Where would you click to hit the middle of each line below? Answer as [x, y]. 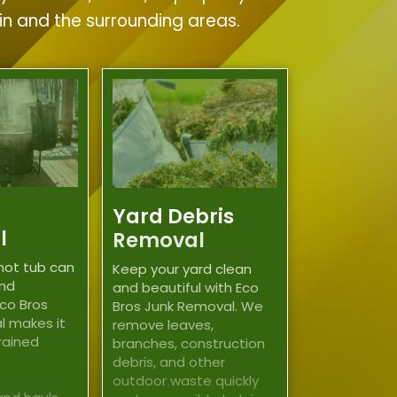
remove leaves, [163, 324]
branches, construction [189, 343]
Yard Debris [174, 217]
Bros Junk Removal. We [188, 306]
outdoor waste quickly [186, 380]
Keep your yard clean [183, 269]
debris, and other [169, 362]
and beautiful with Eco [186, 287]
